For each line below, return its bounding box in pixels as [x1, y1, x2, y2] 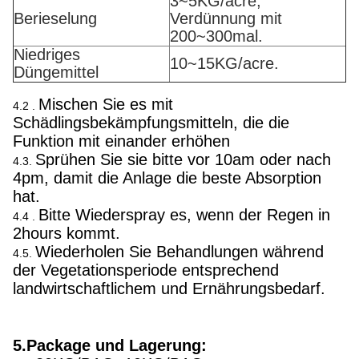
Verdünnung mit [170, 9, 282, 27]
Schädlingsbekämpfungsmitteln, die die [13, 113, 289, 131]
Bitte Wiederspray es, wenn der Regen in [38, 205, 330, 224]
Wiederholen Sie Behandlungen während [35, 242, 324, 260]
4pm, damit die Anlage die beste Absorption [13, 168, 321, 187]
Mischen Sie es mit [38, 95, 173, 113]
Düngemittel [14, 63, 99, 81]
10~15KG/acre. [170, 54, 279, 72]
